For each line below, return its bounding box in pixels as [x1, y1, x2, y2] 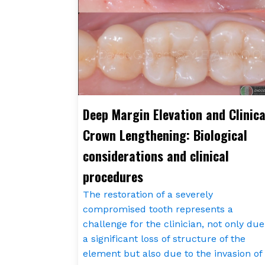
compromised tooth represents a [83, 203, 233, 215]
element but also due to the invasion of [83, 247, 262, 259]
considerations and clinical [83, 146, 229, 165]
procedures [83, 166, 143, 186]
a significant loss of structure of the [83, 232, 245, 244]
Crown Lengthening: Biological [83, 125, 247, 144]
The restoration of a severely [83, 188, 213, 200]
